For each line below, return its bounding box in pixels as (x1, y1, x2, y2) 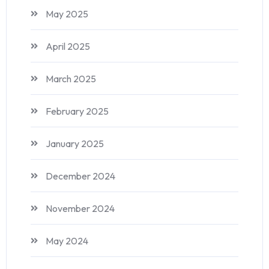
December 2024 (46, 170, 115, 183)
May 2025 (46, 8, 88, 20)
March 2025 (46, 73, 96, 85)
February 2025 (46, 105, 109, 118)
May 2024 (46, 235, 88, 247)
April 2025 (46, 40, 90, 53)
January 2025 (46, 138, 104, 150)
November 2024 (46, 202, 115, 215)
